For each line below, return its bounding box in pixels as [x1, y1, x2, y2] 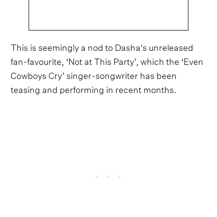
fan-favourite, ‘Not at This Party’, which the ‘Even [11, 53, 204, 67]
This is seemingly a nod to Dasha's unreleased [11, 39, 194, 53]
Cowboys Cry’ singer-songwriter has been [11, 67, 177, 81]
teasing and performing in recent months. [11, 81, 177, 95]
